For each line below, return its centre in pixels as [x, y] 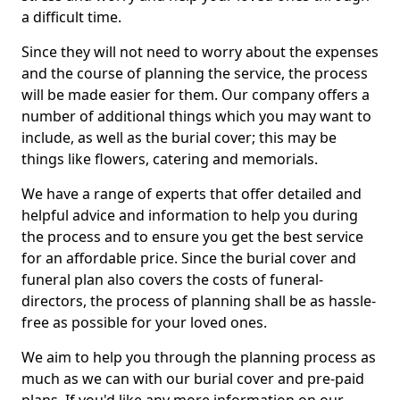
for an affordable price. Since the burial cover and [189, 258]
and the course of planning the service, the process [195, 73]
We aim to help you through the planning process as [199, 357]
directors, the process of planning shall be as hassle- [199, 301]
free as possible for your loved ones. [144, 322]
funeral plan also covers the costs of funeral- [172, 279]
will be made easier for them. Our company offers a [196, 95]
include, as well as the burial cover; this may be [179, 137]
